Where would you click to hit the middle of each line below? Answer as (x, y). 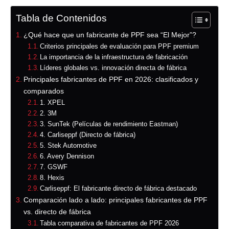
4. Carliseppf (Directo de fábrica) (88, 135)
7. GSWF (54, 167)
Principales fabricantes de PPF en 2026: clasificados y (111, 79)
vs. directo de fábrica (57, 212)
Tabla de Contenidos (61, 18)
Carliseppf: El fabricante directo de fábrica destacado (119, 189)
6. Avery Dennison (67, 156)
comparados (43, 91)
